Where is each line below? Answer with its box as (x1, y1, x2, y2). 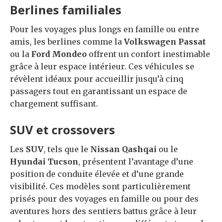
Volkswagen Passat (124, 36, 206, 47)
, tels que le (44, 144, 90, 154)
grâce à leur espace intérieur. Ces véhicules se (10, 61, 194, 71)
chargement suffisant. (10, 98, 98, 109)
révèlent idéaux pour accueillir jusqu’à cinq (10, 73, 183, 84)
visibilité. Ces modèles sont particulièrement (10, 181, 191, 191)
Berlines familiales (10, 1, 121, 18)
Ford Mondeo (31, 49, 87, 59)
